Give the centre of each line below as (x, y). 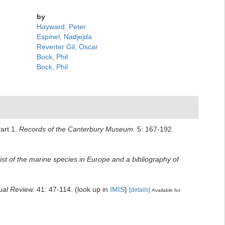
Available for (166, 190)
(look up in (91, 189)
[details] (140, 190)
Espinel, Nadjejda (65, 37)
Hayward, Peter (62, 27)
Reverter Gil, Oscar (68, 47)
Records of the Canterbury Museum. (77, 129)
